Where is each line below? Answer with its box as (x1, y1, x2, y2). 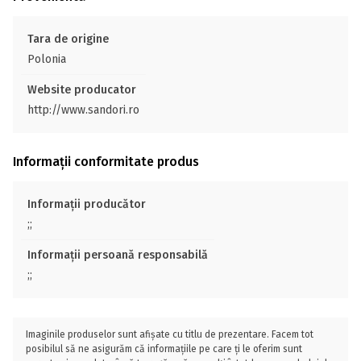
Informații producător (27, 197, 146, 211)
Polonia (27, 52, 66, 66)
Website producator (27, 83, 136, 97)
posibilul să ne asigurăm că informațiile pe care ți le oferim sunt (26, 343, 302, 355)
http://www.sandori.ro (27, 103, 139, 117)
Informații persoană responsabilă (27, 248, 208, 262)
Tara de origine (27, 32, 109, 46)
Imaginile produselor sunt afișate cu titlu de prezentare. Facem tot (26, 329, 313, 340)
